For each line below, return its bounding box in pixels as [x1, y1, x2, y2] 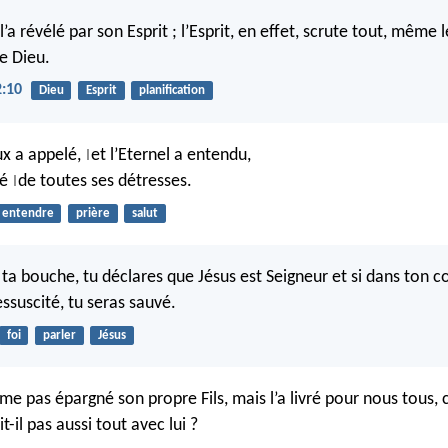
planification [138, 84, 205, 98]
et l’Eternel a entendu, [91, 145, 251, 165]
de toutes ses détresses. [18, 171, 192, 191]
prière [75, 206, 110, 220]
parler [42, 328, 76, 342]
